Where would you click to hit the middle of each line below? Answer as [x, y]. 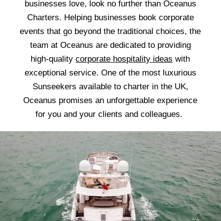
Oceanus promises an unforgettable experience [110, 101]
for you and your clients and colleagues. [110, 114]
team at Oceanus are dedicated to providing [110, 45]
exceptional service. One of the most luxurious [110, 73]
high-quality [53, 59]
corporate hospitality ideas [124, 59]
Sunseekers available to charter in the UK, [110, 87]
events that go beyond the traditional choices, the [110, 32]
